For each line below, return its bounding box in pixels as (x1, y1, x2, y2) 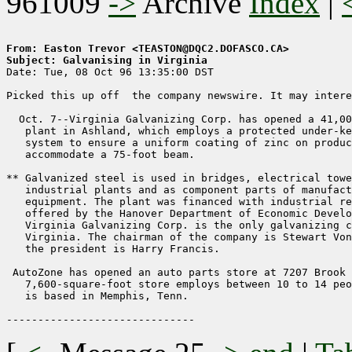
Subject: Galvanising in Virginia (6, 54, 207, 67)
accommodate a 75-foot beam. (6, 148, 195, 161)
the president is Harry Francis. (6, 243, 220, 255)
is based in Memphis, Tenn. (6, 290, 189, 302)
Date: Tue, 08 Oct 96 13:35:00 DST (6, 66, 214, 79)
